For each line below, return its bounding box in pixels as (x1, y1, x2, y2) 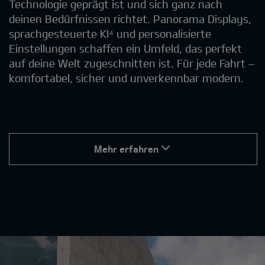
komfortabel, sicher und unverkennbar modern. (9, 71, 244, 85)
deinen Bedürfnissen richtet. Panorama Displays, (9, 12, 251, 25)
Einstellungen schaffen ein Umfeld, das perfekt (9, 41, 242, 55)
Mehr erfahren (93, 143, 159, 154)
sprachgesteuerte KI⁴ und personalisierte (9, 27, 211, 40)
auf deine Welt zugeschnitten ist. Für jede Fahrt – (9, 56, 254, 70)
